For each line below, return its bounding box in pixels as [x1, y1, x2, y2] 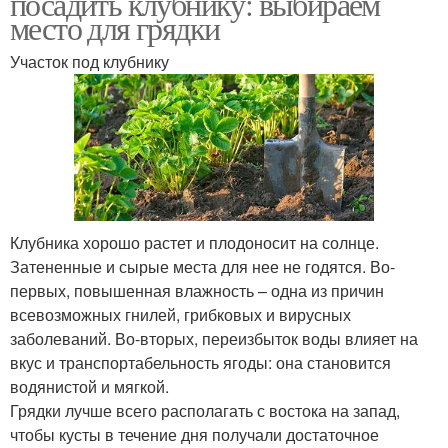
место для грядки [10, 6, 220, 50]
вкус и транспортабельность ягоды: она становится [10, 351, 391, 375]
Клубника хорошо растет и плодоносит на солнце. [10, 231, 379, 255]
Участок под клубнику [10, 50, 169, 74]
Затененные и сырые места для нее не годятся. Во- [10, 255, 395, 279]
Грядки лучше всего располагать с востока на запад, [10, 399, 400, 423]
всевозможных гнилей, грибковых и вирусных [10, 303, 351, 327]
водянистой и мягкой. [10, 375, 169, 399]
